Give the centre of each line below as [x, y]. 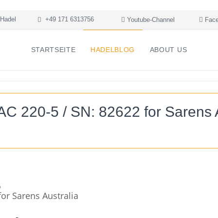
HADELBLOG [113, 50]
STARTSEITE [53, 50]
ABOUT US [168, 50]
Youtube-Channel [150, 20]
